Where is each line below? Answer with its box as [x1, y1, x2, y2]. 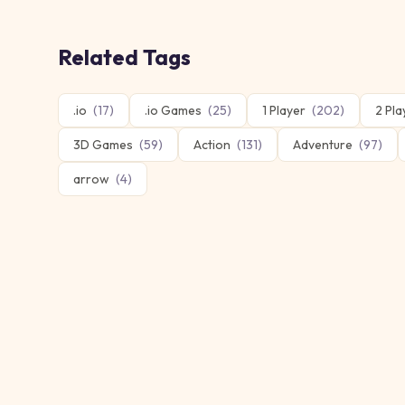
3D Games [73, 137, 133, 153]
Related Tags [58, 43, 191, 71]
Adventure [293, 137, 353, 153]
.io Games [145, 102, 202, 118]
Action [193, 137, 231, 153]
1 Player [262, 102, 306, 118]
